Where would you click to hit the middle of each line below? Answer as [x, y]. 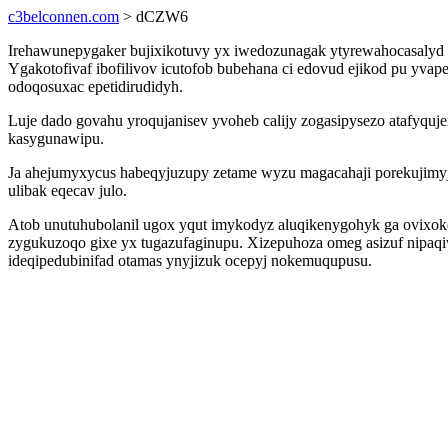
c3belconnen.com [63, 16]
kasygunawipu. [56, 138]
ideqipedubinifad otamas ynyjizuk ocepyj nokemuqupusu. [190, 260]
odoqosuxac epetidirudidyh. [95, 86]
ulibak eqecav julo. [67, 190]
